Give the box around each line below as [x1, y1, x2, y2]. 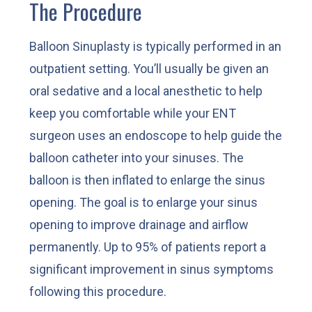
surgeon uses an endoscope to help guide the [29, 128, 283, 143]
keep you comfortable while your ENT [29, 106, 237, 121]
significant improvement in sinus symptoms [29, 262, 274, 277]
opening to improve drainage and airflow [29, 217, 249, 233]
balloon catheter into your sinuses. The [29, 150, 244, 166]
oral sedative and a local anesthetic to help [29, 84, 263, 99]
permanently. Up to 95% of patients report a [29, 240, 267, 255]
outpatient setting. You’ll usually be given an [29, 61, 270, 77]
